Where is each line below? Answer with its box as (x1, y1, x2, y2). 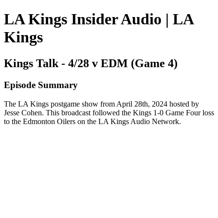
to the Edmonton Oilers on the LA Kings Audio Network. (4, 117, 181, 126)
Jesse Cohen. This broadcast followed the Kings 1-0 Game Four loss (4, 108, 214, 117)
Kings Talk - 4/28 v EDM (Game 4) (4, 56, 178, 70)
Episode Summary (4, 79, 78, 90)
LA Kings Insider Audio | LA (4, 10, 193, 28)
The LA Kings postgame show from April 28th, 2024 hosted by (4, 99, 199, 108)
